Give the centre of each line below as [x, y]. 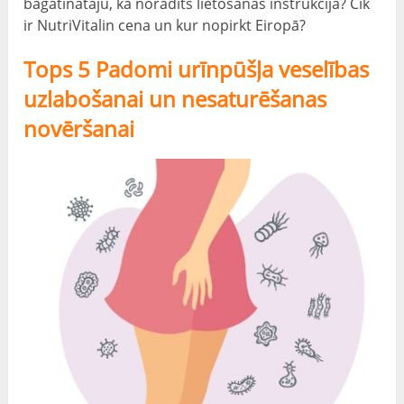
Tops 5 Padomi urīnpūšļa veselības [197, 69]
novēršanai [79, 129]
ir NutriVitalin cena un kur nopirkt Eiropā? [165, 26]
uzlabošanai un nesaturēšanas [175, 99]
